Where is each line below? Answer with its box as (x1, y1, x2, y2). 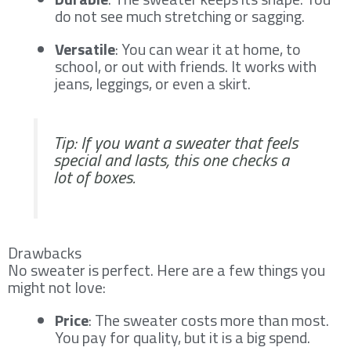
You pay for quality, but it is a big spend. (55, 324, 310, 349)
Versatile (55, 36, 115, 61)
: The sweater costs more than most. (89, 307, 329, 332)
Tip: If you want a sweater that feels (53, 128, 298, 156)
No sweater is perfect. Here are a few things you (8, 257, 325, 282)
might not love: (8, 274, 106, 299)
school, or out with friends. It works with (55, 53, 317, 78)
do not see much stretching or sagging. (55, 3, 305, 28)
